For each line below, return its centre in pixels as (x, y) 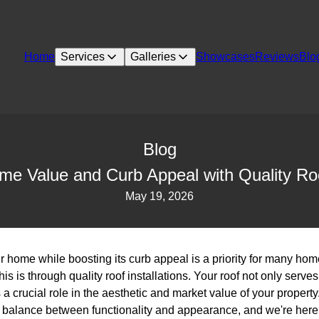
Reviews (277, 57)
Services (83, 57)
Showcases (226, 57)
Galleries (153, 57)
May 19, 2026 (159, 196)
